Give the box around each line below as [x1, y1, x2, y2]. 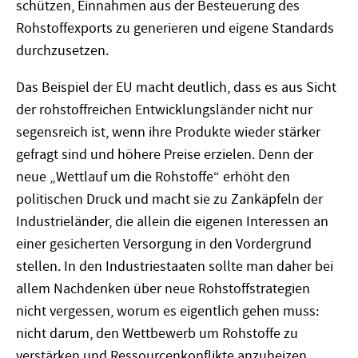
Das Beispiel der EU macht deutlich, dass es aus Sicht [16, 78, 336, 97]
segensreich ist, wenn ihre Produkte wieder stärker [16, 122, 320, 141]
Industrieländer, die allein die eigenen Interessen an [16, 212, 328, 231]
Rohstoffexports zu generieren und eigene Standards [16, 19, 334, 38]
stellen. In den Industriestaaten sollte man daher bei [16, 257, 333, 276]
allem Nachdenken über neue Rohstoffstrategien [16, 279, 310, 298]
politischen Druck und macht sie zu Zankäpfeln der [16, 189, 323, 209]
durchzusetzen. [16, 42, 109, 61]
